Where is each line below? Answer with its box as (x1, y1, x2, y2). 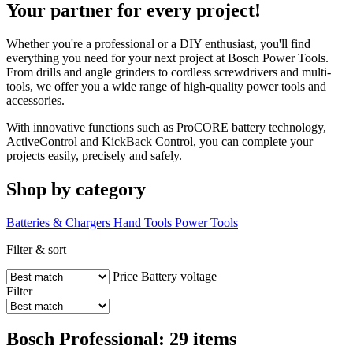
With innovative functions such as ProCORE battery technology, (6, 120, 326, 134)
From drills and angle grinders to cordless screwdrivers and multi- (6, 65, 331, 79)
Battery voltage (141, 269, 217, 283)
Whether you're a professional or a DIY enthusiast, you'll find (6, 36, 310, 50)
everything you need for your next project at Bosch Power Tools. (6, 50, 329, 65)
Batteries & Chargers (6, 215, 110, 229)
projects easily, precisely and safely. (6, 148, 182, 162)
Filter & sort (6, 242, 66, 256)
